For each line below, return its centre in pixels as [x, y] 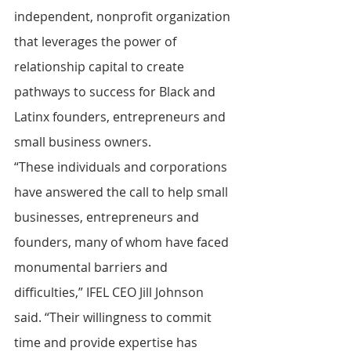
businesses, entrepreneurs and [108, 217]
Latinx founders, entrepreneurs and [121, 117]
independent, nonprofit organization [124, 17]
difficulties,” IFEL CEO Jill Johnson [110, 293]
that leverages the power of [97, 42]
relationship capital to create [101, 67]
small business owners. [83, 142]
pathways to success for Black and [116, 92]
